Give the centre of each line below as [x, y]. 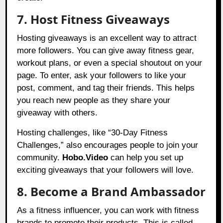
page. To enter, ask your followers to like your [102, 76]
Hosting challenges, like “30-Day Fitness [93, 133]
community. [39, 158]
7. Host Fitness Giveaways [94, 19]
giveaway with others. [57, 113]
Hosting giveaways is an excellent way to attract [107, 38]
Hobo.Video [85, 158]
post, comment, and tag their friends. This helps [106, 88]
